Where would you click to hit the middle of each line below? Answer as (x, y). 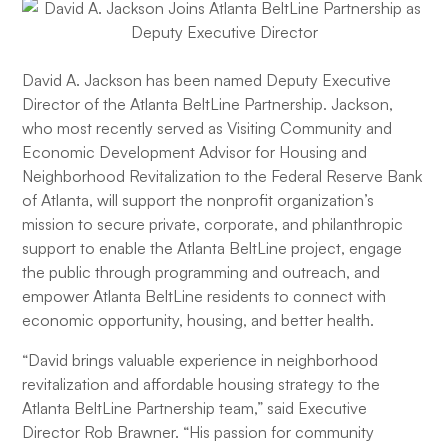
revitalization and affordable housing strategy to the (201, 384)
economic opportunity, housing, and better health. (198, 320)
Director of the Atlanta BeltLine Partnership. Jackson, (208, 104)
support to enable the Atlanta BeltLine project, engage (212, 248)
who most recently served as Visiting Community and (207, 128)
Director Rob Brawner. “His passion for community (198, 432)
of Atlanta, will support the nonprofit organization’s (198, 200)
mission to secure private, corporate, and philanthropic (213, 224)
